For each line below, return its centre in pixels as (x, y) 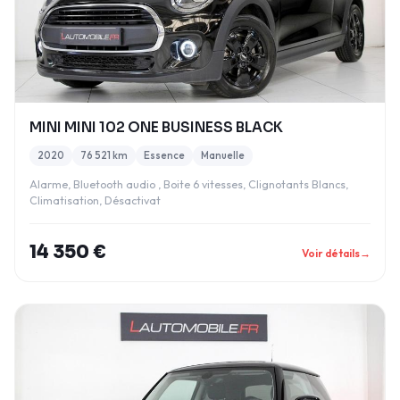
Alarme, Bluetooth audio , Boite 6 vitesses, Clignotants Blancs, (189, 184)
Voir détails (331, 253)
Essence (164, 155)
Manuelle (223, 155)
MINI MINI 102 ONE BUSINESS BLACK (156, 127)
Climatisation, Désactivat (95, 200)
